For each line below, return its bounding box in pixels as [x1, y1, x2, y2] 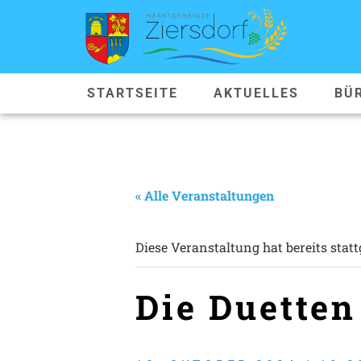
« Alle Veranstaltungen [135, 186, 274, 204]
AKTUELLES [213, 85, 299, 101]
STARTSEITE [86, 85, 178, 101]
